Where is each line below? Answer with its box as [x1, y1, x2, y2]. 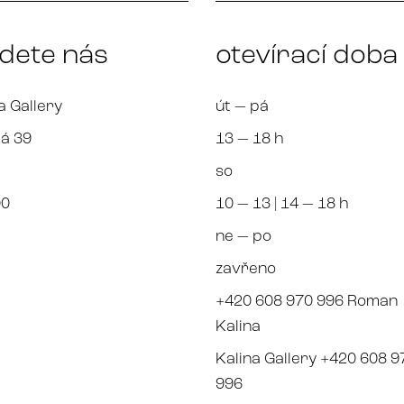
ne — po [216, 229, 271, 245]
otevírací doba [216, 42, 398, 71]
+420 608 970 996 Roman [216, 294, 398, 310]
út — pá [216, 99, 269, 115]
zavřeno [216, 262, 276, 278]
